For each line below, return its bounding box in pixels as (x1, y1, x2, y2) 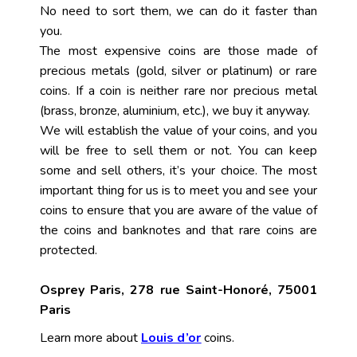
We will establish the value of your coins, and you (40, 122, 317, 139)
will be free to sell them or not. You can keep (40, 142, 317, 159)
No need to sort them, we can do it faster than (40, 2, 317, 20)
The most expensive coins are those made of (40, 42, 317, 60)
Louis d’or (141, 329, 202, 347)
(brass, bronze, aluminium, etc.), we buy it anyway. (40, 102, 311, 120)
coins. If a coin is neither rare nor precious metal (40, 82, 317, 100)
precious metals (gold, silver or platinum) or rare (40, 62, 317, 80)
